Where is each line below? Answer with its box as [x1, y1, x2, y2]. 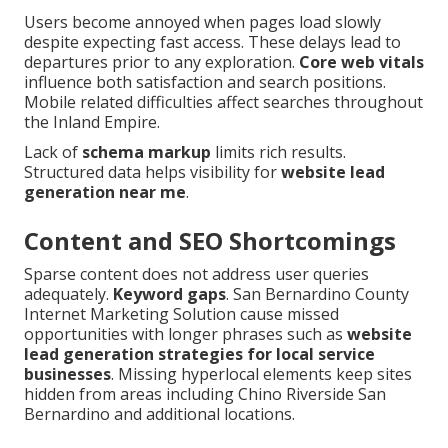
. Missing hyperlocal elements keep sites [111, 363, 412, 386]
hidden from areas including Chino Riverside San [24, 383, 386, 406]
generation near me [24, 181, 186, 204]
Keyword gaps [113, 283, 226, 306]
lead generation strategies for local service [24, 343, 375, 366]
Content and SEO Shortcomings [24, 224, 396, 258]
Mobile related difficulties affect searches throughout [24, 91, 423, 114]
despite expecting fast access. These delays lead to [24, 31, 401, 54]
